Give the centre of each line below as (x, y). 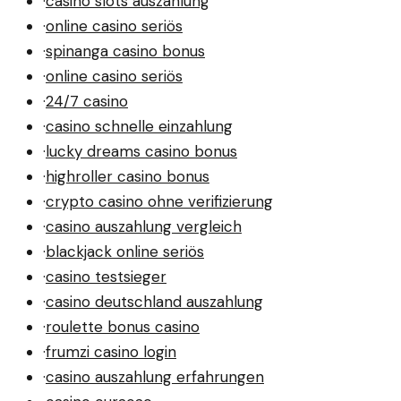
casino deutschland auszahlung (154, 302)
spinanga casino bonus (125, 51)
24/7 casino (87, 102)
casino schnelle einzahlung (139, 127)
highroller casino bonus (128, 177)
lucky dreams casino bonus (141, 152)
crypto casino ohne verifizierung (159, 202)
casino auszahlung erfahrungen (155, 377)
